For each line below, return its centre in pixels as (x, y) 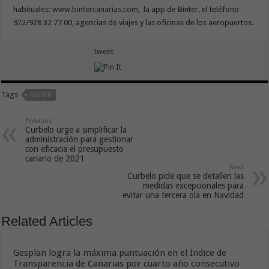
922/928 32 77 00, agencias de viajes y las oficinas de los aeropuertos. (134, 23)
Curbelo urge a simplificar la (76, 130)
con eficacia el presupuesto (75, 149)
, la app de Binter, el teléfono (189, 9)
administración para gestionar (80, 139)
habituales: (33, 9)
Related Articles (47, 221)
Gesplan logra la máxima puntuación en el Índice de (120, 253)
